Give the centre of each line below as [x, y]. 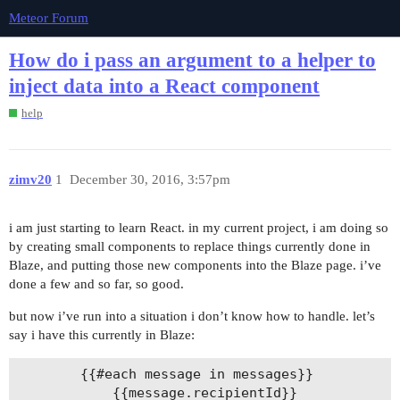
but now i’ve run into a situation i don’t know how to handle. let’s [192, 317]
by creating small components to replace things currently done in [190, 247]
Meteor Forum [49, 18]
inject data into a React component [164, 87]
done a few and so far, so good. [96, 284]
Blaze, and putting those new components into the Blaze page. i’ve [195, 266]
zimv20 [30, 179]
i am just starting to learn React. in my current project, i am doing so [199, 228]
